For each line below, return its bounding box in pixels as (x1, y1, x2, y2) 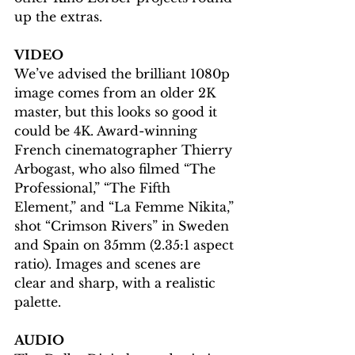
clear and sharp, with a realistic (14, 275, 219, 292)
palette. (14, 294, 69, 311)
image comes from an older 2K (14, 85, 219, 101)
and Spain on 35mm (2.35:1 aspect (14, 237, 238, 254)
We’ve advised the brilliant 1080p (14, 66, 234, 82)
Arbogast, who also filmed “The (14, 161, 219, 177)
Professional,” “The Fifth (14, 180, 174, 197)
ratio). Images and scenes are (14, 256, 204, 273)
